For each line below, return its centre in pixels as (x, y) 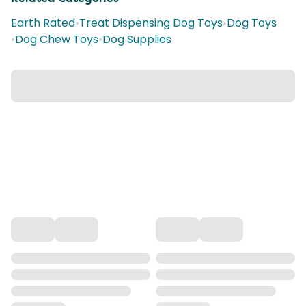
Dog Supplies (137, 39)
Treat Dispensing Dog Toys (151, 23)
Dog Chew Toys (57, 39)
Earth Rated (43, 23)
